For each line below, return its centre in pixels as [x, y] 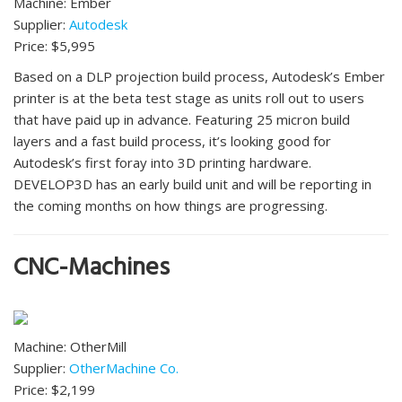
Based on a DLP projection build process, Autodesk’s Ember [199, 77]
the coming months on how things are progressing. [170, 206]
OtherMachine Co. [124, 368]
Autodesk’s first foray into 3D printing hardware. [162, 163]
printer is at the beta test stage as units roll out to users [189, 98]
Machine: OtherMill [70, 347]
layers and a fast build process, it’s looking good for [172, 141]
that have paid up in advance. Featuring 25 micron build [182, 120]
